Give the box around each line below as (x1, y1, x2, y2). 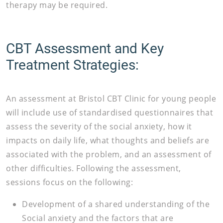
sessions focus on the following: (6, 176, 133, 187)
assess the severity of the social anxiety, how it (6, 120, 192, 131)
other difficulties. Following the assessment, (6, 162, 181, 173)
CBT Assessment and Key (6, 38, 164, 57)
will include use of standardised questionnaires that (6, 107, 213, 117)
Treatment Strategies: (6, 54, 139, 74)
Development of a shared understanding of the (22, 198, 210, 209)
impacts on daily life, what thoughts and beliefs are (6, 134, 209, 145)
